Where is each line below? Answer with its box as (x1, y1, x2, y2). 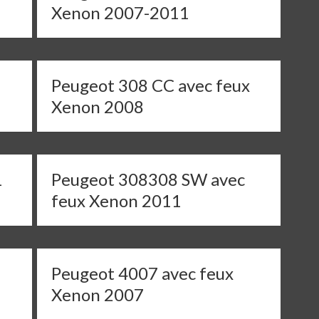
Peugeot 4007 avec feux (51, 263, 234, 283)
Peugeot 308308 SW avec (51, 169, 246, 189)
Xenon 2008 (51, 96, 145, 117)
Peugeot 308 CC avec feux (51, 75, 251, 95)
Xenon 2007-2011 (51, 2, 190, 23)
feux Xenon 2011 (51, 190, 182, 211)
